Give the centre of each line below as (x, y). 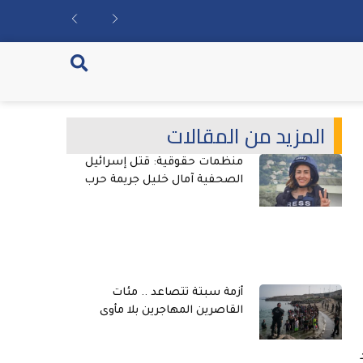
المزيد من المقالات (246, 135)
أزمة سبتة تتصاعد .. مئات (177, 293)
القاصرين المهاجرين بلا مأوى (171, 310)
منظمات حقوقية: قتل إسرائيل (164, 162)
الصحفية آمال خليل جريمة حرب (164, 180)
